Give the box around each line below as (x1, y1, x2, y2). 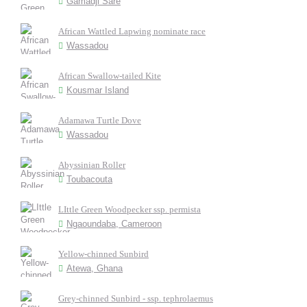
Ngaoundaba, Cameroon (66, 219, 162, 229)
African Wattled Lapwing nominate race (58, 26, 206, 36)
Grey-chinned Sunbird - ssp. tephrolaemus (58, 293, 213, 304)
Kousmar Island (66, 85, 129, 95)
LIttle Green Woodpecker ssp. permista (58, 204, 201, 214)
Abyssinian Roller (58, 160, 125, 170)
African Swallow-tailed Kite (58, 71, 161, 81)
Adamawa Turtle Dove (58, 115, 141, 125)
